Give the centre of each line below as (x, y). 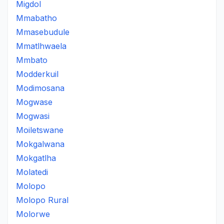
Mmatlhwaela (41, 46)
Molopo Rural (42, 200)
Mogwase (34, 102)
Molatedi (32, 172)
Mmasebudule (43, 32)
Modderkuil (37, 74)
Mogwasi (33, 116)
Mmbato (32, 60)
